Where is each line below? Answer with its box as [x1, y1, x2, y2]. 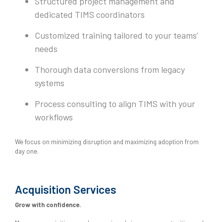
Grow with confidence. [15, 201, 81, 209]
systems [35, 77, 64, 89]
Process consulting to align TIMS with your [35, 98, 195, 110]
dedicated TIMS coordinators [35, 9, 145, 20]
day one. [15, 147, 39, 156]
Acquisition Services [15, 182, 116, 197]
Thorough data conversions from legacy [35, 64, 185, 75]
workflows [35, 111, 73, 123]
